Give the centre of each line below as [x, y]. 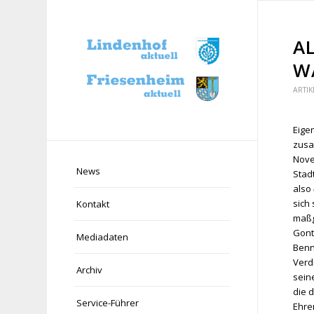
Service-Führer [108, 303]
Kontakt [93, 204]
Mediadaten [103, 237]
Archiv [90, 270]
